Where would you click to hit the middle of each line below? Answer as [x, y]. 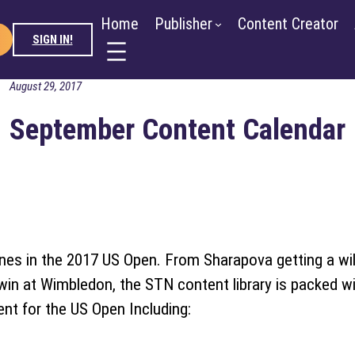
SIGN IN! [52, 40]
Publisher [183, 24]
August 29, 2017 [46, 86]
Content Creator [288, 24]
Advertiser [132, 15]
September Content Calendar [177, 129]
